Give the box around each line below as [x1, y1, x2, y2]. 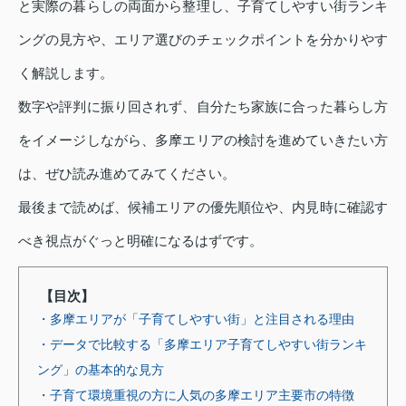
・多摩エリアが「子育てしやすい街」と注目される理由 [37, 312, 354, 326]
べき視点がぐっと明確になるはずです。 [18, 233, 263, 248]
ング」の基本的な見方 [37, 362, 164, 377]
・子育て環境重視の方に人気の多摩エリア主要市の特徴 [37, 388, 354, 402]
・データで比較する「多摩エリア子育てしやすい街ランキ [37, 337, 367, 352]
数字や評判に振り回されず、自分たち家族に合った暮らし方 [18, 99, 388, 114]
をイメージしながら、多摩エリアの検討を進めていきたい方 [18, 132, 388, 148]
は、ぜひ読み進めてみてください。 [18, 166, 236, 181]
